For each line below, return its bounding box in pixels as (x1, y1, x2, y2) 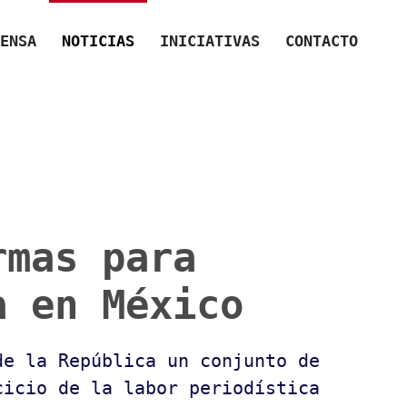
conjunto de (200, 350, 320, 372)
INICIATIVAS (160, 31, 260, 50)
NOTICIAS (62, 31, 134, 50)
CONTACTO (285, 31, 358, 50)
